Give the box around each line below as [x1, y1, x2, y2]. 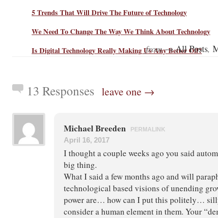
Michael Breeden [64, 122, 128, 134]
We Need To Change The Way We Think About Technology [32, 26, 210, 36]
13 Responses [27, 82, 94, 99]
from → [145, 42, 176, 54]
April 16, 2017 [64, 135, 109, 144]
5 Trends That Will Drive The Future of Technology [32, 7, 187, 18]
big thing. [64, 159, 97, 170]
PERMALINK [130, 126, 165, 133]
